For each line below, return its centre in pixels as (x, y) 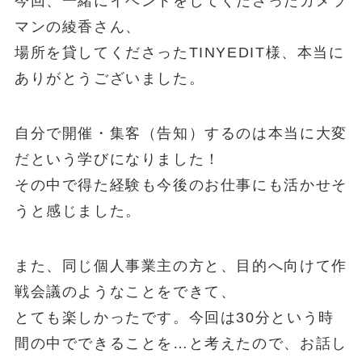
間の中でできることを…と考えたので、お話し (181, 344)
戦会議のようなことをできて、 (125, 292)
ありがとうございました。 (109, 79)
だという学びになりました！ (117, 160)
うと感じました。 (78, 211)
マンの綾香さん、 (78, 27)
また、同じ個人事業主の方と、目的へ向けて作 (181, 266)
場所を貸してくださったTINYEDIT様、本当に (179, 53)
